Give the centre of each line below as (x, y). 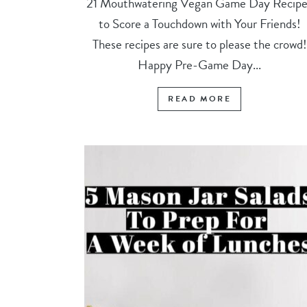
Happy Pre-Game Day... (200, 64)
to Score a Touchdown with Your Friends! (199, 23)
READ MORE (199, 98)
